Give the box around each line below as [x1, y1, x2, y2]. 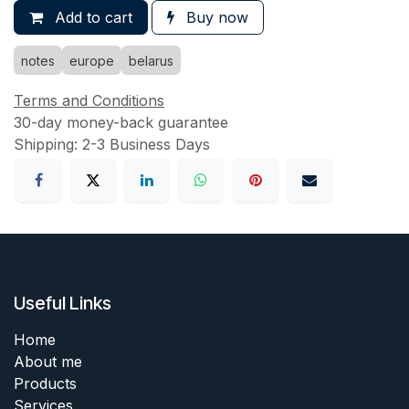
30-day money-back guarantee [14, 112, 228, 131]
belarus [129, 52, 173, 68]
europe [69, 52, 114, 68]
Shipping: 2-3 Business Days [14, 134, 210, 153]
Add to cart [50, 7, 132, 26]
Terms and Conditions [14, 90, 164, 110]
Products [14, 374, 77, 393]
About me [14, 352, 82, 372]
